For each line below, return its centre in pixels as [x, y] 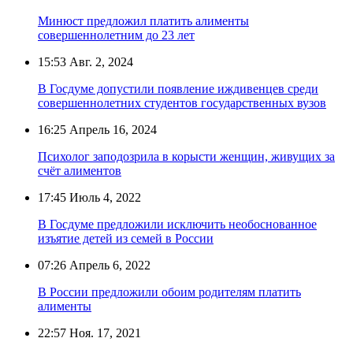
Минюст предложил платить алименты [143, 20]
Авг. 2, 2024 [100, 61]
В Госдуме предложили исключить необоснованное [177, 224]
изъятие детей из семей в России [126, 238]
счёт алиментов [80, 170]
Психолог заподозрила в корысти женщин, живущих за [186, 156]
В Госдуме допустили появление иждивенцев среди [178, 88]
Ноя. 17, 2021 [104, 333]
